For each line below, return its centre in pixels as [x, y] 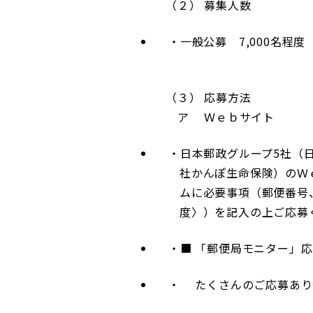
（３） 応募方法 [209, 97]
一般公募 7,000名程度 [243, 42]
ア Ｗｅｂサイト [220, 117]
